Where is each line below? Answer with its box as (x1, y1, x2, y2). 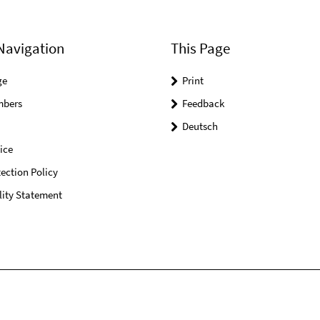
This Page (171, 39, 230, 59)
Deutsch (182, 119, 218, 134)
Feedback (182, 96, 224, 111)
